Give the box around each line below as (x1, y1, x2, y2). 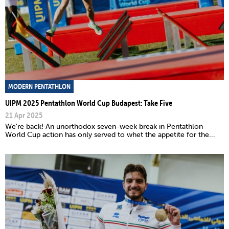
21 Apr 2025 (5, 110, 42, 121)
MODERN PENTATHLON (8, 82, 71, 91)
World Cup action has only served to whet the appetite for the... (5, 130, 215, 140)
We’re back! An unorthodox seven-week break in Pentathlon (5, 122, 203, 131)
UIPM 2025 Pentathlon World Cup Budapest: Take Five (5, 98, 172, 108)
